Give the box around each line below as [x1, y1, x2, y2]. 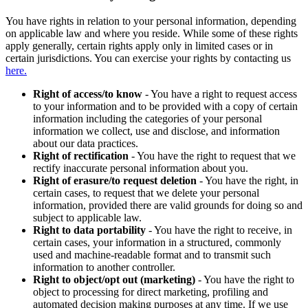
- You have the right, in [197, 174, 298, 186]
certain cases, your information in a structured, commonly [33, 236, 281, 248]
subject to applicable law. [33, 211, 142, 223]
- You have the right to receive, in [146, 223, 292, 236]
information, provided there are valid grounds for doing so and [33, 199, 302, 211]
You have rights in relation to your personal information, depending [5, 14, 296, 27]
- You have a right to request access [142, 87, 297, 100]
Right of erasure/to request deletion [33, 174, 197, 186]
